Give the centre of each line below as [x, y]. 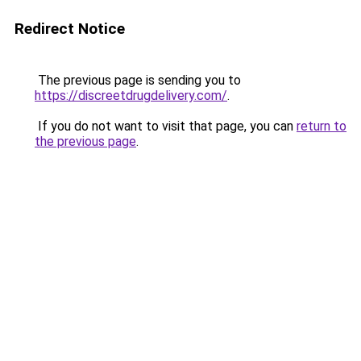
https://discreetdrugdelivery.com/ [131, 95]
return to [322, 126]
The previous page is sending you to [138, 80]
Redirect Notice [70, 29]
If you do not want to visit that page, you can [166, 126]
